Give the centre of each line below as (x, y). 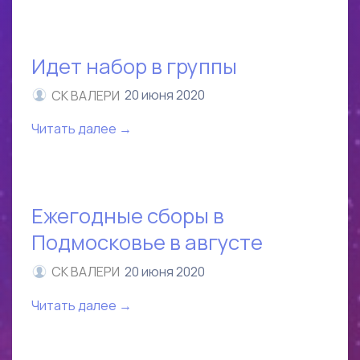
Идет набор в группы (134, 66)
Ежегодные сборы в (128, 216)
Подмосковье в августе (147, 243)
